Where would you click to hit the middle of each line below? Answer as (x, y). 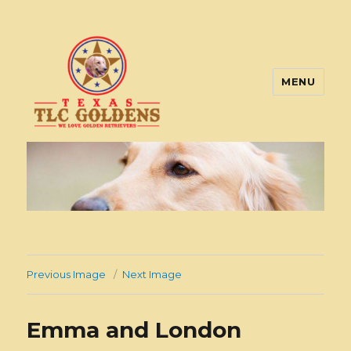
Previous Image (67, 274)
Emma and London (134, 329)
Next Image (152, 274)
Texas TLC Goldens (119, 152)
